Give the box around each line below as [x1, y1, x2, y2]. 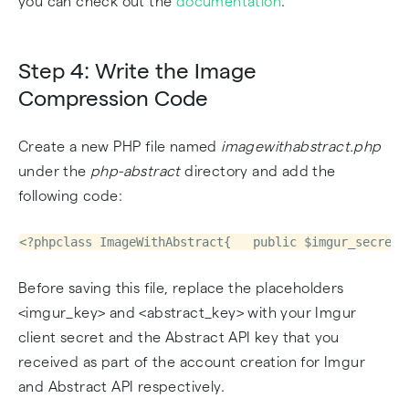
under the [18, 163, 91, 179]
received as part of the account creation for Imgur [18, 354, 365, 370]
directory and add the [180, 163, 336, 179]
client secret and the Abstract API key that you [18, 330, 340, 345]
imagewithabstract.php [221, 139, 382, 154]
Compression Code [18, 86, 208, 110]
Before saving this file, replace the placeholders [18, 280, 344, 296]
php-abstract [90, 163, 181, 179]
